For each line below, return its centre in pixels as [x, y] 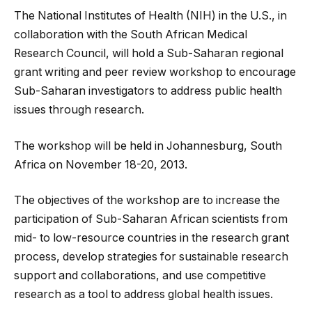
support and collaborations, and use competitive [140, 276]
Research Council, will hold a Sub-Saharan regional [149, 53]
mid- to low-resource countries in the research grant [151, 238]
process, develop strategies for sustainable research [151, 257]
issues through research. [80, 110]
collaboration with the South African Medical [131, 34]
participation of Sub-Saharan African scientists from [151, 219]
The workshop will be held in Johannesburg [129, 146]
